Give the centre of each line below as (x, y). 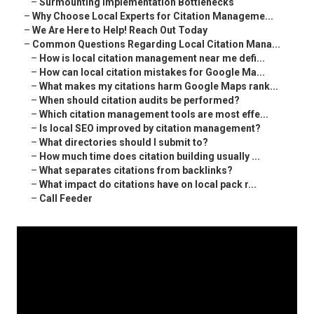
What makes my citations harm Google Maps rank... (159, 87)
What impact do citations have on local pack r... (148, 185)
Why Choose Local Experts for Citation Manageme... (153, 16)
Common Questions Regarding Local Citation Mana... (156, 45)
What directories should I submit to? (124, 143)
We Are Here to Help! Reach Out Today (120, 30)
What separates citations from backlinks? (136, 171)
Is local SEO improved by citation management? (150, 129)
